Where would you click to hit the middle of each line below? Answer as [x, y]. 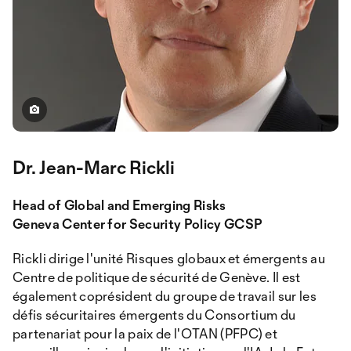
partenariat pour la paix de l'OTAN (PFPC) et [145, 333]
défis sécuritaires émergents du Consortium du [154, 315]
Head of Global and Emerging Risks [119, 205]
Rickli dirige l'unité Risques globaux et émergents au [169, 258]
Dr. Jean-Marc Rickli [94, 167]
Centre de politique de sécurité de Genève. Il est [157, 277]
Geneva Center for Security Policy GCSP [138, 224]
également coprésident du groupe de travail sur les [165, 296]
